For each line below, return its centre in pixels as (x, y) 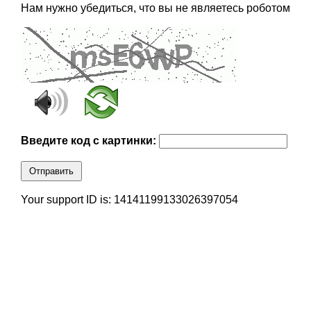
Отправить (51, 171)
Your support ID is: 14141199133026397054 (129, 200)
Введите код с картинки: (90, 141)
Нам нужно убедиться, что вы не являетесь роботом (155, 8)
